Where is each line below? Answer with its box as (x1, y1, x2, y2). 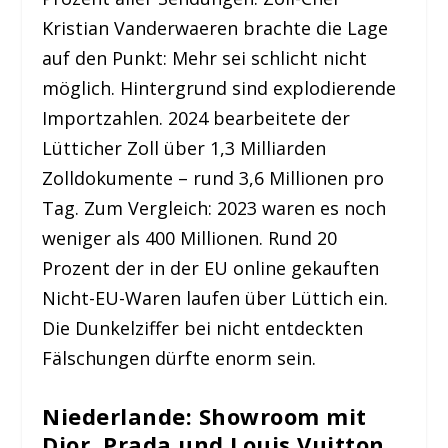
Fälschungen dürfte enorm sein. (42, 346, 317, 371)
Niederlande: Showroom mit (42, 400, 367, 431)
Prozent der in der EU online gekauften (42, 256, 380, 281)
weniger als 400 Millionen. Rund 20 (42, 226, 338, 251)
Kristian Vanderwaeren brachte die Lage (42, 16, 389, 41)
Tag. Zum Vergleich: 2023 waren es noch (42, 196, 387, 221)
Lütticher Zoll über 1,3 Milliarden (42, 136, 327, 161)
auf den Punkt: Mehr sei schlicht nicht (42, 46, 368, 71)
